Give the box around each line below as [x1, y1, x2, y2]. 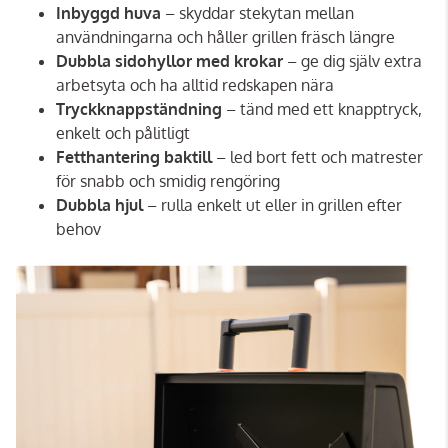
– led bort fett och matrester [212, 147, 423, 168]
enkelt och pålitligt [56, 123, 190, 144]
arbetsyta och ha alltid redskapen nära [56, 75, 334, 96]
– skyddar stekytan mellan [161, 3, 354, 24]
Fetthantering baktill [56, 147, 212, 168]
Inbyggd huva [56, 3, 161, 24]
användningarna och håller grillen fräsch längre [56, 27, 395, 48]
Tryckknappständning [56, 99, 222, 120]
